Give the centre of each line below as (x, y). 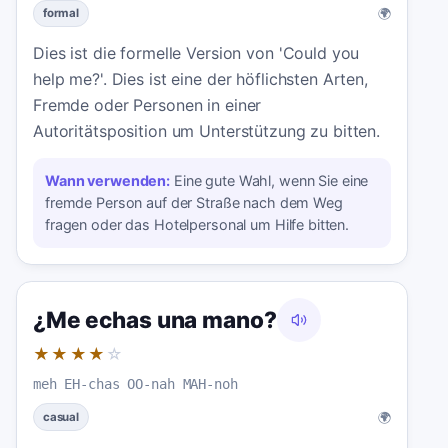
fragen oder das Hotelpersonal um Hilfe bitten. (197, 225)
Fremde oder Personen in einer (147, 105)
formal (61, 12)
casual (61, 416)
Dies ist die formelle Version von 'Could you (196, 53)
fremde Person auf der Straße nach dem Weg (194, 203)
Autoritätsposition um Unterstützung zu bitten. (207, 131)
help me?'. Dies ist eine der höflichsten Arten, (200, 79)
